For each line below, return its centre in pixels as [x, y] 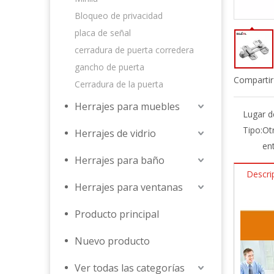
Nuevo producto [112, 241]
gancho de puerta [109, 67]
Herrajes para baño [120, 160]
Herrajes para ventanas [129, 187]
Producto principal [117, 214]
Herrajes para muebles [127, 106]
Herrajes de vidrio [115, 133]
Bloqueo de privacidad [119, 16]
